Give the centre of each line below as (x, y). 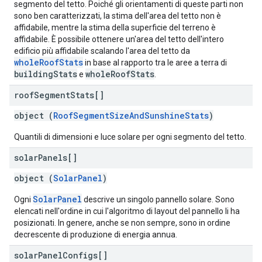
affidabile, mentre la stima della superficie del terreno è (115, 27)
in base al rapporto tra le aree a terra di (155, 63)
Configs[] (85, 255)
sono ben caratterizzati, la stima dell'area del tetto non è (118, 16)
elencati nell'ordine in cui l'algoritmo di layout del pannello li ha (127, 211)
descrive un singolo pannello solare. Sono (158, 199)
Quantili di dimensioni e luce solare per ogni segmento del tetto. (130, 137)
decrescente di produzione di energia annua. (96, 235)
